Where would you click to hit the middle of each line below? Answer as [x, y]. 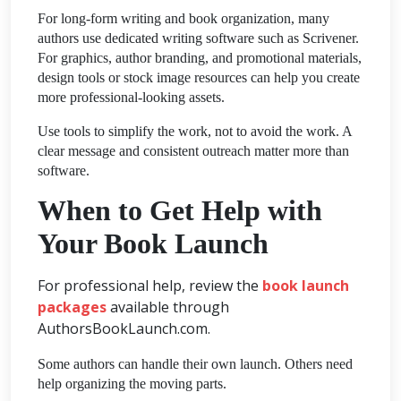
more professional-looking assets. [131, 97]
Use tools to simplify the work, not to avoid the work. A [195, 131]
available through [168, 307]
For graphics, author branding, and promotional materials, [200, 57]
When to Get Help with [180, 210]
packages [72, 307]
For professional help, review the [150, 285]
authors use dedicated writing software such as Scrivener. [198, 38]
